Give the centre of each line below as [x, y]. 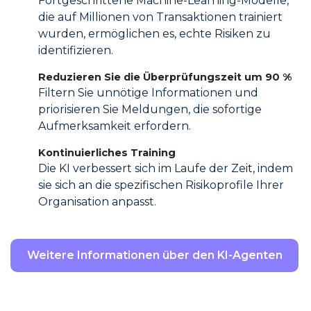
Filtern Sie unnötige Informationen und [148, 92]
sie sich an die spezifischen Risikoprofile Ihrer [161, 185]
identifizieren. [76, 50]
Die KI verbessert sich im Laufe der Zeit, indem [166, 168]
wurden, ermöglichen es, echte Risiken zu [154, 33]
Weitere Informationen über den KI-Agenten [155, 255]
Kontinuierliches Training [107, 152]
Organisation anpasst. [97, 201]
